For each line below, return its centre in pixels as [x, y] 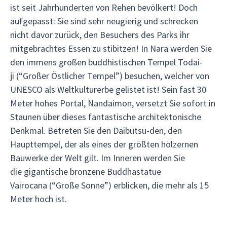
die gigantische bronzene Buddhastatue [86, 172]
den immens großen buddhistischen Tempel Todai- [106, 62]
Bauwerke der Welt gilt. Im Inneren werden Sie [98, 158]
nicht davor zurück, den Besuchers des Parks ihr [100, 35]
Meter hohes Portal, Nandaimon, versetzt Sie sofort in [113, 103]
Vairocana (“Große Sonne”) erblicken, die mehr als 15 [109, 185]
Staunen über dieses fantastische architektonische [106, 117]
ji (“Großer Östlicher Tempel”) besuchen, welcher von [110, 76]
